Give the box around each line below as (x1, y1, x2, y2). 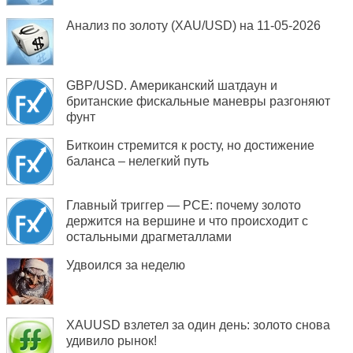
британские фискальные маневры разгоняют (66, 95, 330, 109)
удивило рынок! (66, 334, 157, 348)
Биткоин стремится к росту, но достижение (66, 139, 314, 153)
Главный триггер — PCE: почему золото (66, 199, 301, 213)
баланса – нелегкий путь (66, 154, 209, 169)
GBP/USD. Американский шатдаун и (66, 79, 277, 93)
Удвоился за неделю (66, 258, 185, 273)
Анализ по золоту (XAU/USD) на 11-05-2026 (66, 19, 321, 33)
